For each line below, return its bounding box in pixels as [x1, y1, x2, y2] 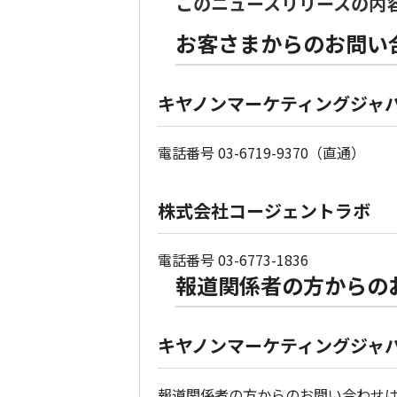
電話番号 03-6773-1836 [158, 249, 308, 270]
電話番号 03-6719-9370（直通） [158, 142, 365, 163]
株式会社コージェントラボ [158, 198, 370, 223]
